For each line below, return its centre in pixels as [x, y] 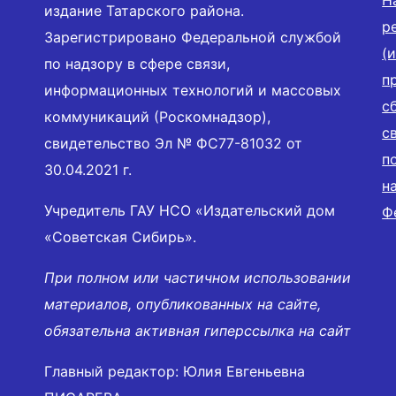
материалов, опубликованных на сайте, [183, 305]
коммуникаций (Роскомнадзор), [157, 117]
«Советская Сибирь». [120, 237]
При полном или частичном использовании [198, 278]
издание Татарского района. [144, 11]
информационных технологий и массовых [193, 91]
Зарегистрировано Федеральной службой [193, 38]
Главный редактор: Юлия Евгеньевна [175, 372]
